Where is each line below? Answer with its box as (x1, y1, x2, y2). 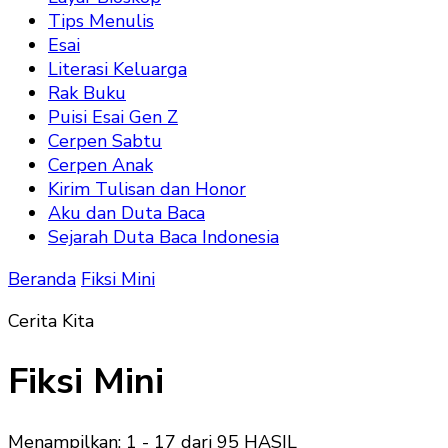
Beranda (8, 267, 76, 291)
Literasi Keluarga (48, 57, 187, 81)
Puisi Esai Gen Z (48, 105, 178, 129)
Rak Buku (48, 81, 126, 105)
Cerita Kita (8, 309, 94, 333)
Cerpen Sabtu (48, 129, 162, 153)
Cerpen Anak (48, 153, 153, 177)
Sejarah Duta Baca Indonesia (48, 225, 279, 249)
